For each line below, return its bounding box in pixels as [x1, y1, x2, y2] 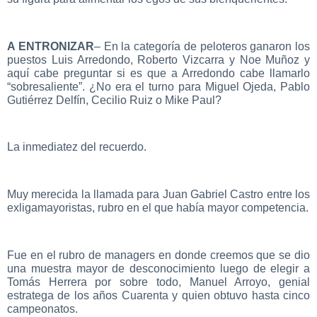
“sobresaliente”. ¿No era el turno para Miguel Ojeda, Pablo [7, 80, 310, 93]
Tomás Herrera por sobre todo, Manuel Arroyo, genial [7, 275, 310, 288]
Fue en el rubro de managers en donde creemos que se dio [7, 248, 310, 261]
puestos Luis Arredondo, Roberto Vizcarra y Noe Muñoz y [7, 53, 310, 66]
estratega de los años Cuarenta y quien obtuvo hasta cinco [7, 289, 310, 301]
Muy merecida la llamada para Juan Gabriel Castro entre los [7, 188, 310, 201]
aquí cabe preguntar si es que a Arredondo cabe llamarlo [7, 67, 310, 79]
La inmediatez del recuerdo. [7, 141, 146, 154]
